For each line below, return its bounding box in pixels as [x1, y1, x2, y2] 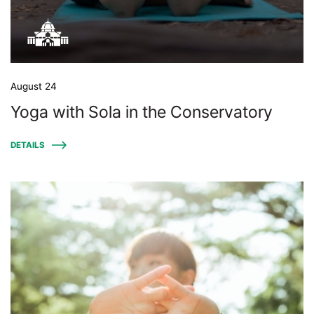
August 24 [11, 81, 57, 92]
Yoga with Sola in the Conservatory [11, 102, 273, 122]
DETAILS [11, 140, 45, 150]
